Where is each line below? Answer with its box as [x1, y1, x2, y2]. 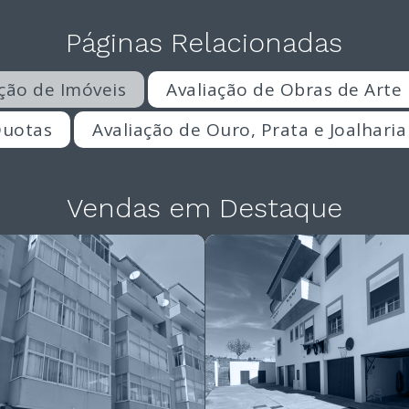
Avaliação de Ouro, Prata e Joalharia [92, 118, 407, 142]
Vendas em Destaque [66, 191, 342, 224]
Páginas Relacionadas [66, 26, 343, 59]
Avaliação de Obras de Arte [166, 78, 403, 102]
